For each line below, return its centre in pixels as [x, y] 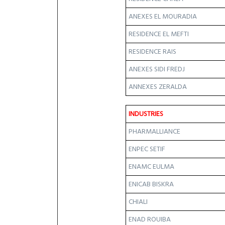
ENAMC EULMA [151, 167]
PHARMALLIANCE [154, 132]
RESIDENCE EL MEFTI [159, 34]
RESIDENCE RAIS [152, 52]
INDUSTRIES [146, 114]
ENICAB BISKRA [151, 184]
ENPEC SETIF [147, 149]
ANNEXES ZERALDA [158, 87]
